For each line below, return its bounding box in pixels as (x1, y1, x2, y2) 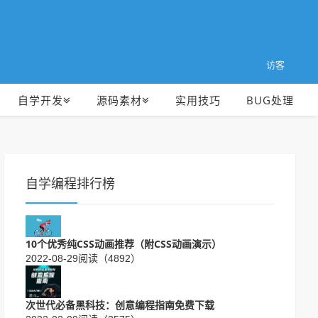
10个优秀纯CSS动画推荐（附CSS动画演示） (26, 236, 221, 251)
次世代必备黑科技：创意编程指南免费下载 (26, 298, 214, 312)
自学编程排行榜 (26, 177, 115, 191)
